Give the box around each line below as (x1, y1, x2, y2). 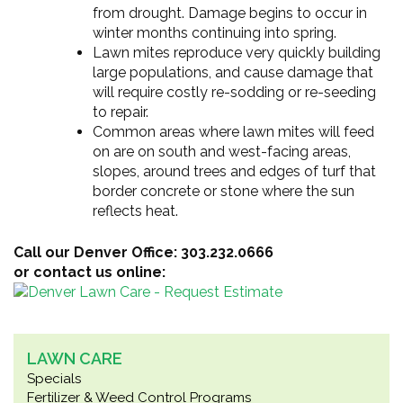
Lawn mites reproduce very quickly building (93, 44, 381, 61)
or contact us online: (13, 264, 166, 281)
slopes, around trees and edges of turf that (93, 163, 376, 180)
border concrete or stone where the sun (93, 183, 354, 200)
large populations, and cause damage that (93, 64, 373, 81)
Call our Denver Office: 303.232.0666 (13, 244, 273, 261)
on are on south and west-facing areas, (93, 143, 351, 160)
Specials (27, 371, 81, 387)
